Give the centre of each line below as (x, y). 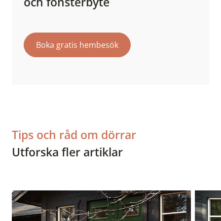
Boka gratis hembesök (77, 45)
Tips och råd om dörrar (74, 135)
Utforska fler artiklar (67, 152)
